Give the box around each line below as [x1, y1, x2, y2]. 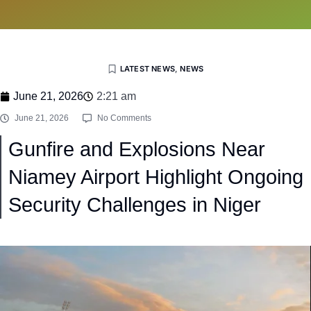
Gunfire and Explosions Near [8, 138, 265, 160]
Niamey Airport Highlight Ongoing [8, 166, 303, 188]
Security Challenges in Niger [8, 194, 261, 216]
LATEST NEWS [119, 64, 175, 74]
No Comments [97, 113, 151, 123]
